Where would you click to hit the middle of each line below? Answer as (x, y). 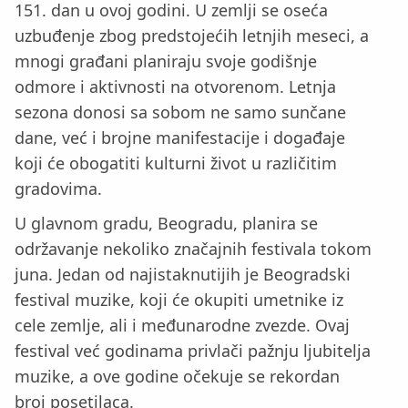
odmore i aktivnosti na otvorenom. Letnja (175, 86)
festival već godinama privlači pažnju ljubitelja (193, 351)
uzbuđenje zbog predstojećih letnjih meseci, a (192, 35)
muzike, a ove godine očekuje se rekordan (177, 377)
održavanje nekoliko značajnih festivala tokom (193, 249)
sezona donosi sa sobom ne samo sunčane (180, 112)
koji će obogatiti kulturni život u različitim (176, 163)
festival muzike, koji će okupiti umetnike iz (179, 300)
